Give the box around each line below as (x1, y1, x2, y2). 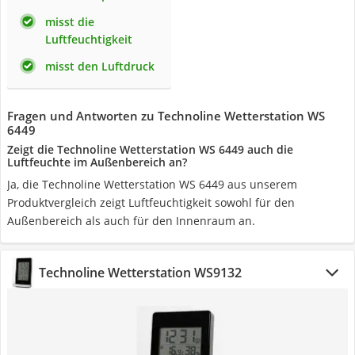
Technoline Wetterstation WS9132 (39, 264, 242, 281)
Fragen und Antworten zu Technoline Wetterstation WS (7, 108, 325, 124)
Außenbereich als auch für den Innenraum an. (7, 213, 255, 228)
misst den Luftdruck (45, 59, 155, 74)
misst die (45, 14, 94, 29)
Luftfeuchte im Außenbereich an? (7, 155, 187, 170)
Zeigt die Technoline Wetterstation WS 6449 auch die (7, 142, 293, 157)
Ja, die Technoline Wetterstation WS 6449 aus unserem (7, 177, 297, 192)
